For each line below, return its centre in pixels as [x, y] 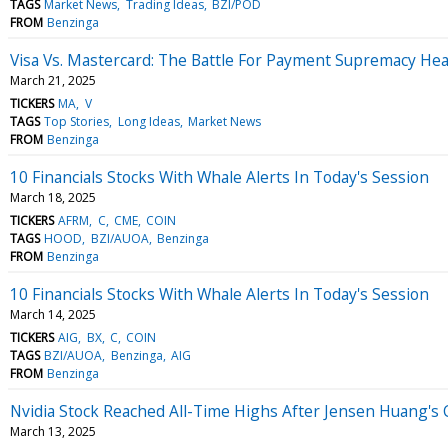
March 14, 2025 [53, 314]
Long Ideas [148, 121]
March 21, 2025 [53, 80]
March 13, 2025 [53, 431]
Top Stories [77, 121]
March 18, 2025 [53, 197]
